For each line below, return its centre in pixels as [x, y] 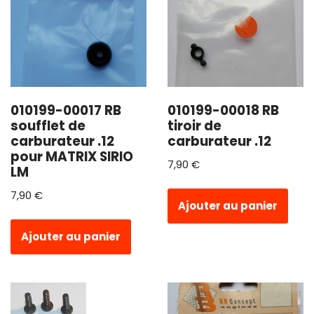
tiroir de [194, 126]
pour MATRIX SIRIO [72, 157]
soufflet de [48, 126]
